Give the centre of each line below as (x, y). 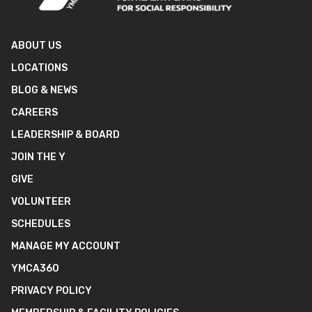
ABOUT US (36, 46)
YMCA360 (35, 268)
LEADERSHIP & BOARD (65, 135)
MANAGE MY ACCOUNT (66, 246)
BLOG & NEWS (44, 90)
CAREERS (34, 112)
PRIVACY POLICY (52, 291)
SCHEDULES (41, 224)
